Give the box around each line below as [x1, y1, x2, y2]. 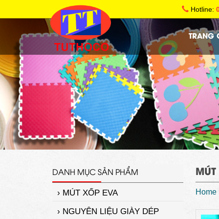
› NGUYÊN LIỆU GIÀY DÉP [57, 206, 159, 216]
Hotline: [188, 5, 216, 13]
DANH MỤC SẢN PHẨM [52, 166, 138, 177]
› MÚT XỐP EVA [57, 188, 118, 197]
